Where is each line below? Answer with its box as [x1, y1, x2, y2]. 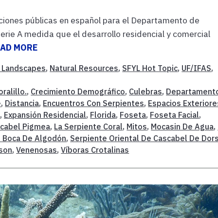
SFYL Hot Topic [122, 63, 178, 73]
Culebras [129, 86, 163, 96]
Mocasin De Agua [151, 121, 214, 131]
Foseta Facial [150, 109, 200, 120]
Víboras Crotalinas [61, 145, 129, 155]
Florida [90, 109, 116, 120]
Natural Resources [50, 63, 119, 73]
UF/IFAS [182, 63, 212, 73]
